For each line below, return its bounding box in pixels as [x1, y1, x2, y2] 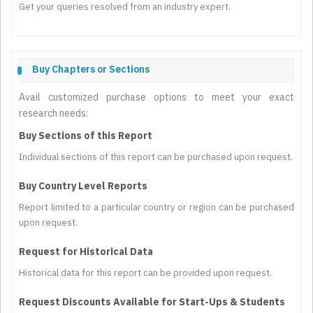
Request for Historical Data [19, 245, 153, 259]
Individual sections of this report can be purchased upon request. [19, 151, 293, 163]
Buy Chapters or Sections [32, 63, 150, 76]
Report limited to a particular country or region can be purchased [19, 201, 294, 214]
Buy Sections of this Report [19, 129, 152, 143]
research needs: [19, 107, 88, 120]
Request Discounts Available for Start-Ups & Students [19, 296, 285, 309]
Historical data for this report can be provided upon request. [19, 267, 272, 279]
